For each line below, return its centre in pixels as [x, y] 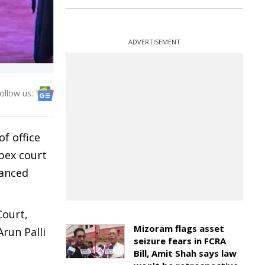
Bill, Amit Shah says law [185, 253]
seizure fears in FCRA [180, 241]
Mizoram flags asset [179, 228]
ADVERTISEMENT [154, 42]
